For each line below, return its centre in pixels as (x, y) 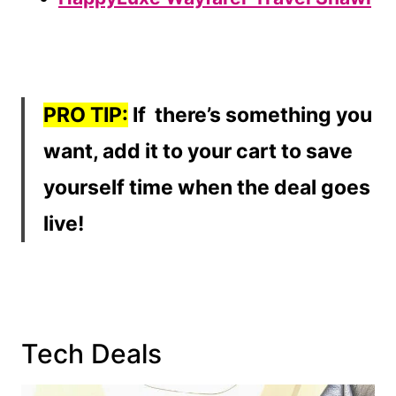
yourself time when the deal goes (207, 188)
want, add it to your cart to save (198, 152)
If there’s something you (250, 115)
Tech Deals (91, 354)
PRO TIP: (86, 115)
